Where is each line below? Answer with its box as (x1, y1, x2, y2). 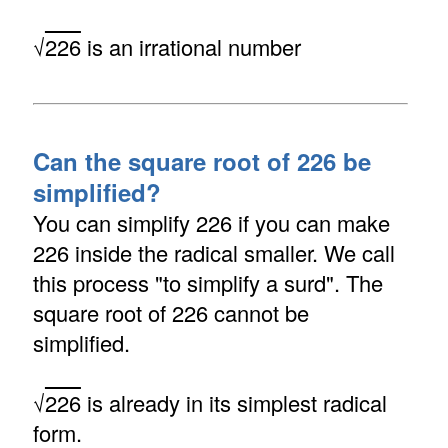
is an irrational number (80, 30, 301, 62)
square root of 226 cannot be (32, 296, 309, 328)
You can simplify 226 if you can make (32, 206, 390, 238)
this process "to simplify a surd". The (32, 266, 383, 298)
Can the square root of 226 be (32, 143, 371, 178)
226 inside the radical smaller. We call (32, 236, 395, 268)
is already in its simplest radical (80, 386, 387, 418)
